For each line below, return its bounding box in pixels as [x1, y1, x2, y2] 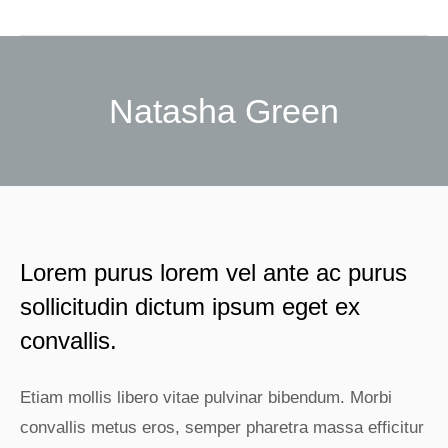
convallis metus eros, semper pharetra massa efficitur [20, 418, 424, 437]
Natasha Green [109, 92, 339, 130]
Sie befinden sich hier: [224, 138, 390, 157]
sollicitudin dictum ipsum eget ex [20, 293, 360, 320]
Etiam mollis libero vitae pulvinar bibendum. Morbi [20, 388, 392, 407]
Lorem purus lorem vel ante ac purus [20, 259, 407, 286]
